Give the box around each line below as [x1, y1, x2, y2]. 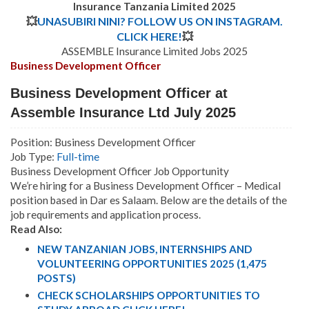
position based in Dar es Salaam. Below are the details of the [10, 194, 287, 207]
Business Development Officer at [10, 86, 228, 101]
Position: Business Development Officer [10, 136, 196, 149]
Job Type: [10, 150, 57, 163]
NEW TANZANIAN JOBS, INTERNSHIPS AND [37, 242, 252, 255]
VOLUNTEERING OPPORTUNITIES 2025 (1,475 [37, 257, 267, 270]
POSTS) [37, 271, 76, 284]
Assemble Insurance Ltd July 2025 [10, 105, 236, 121]
